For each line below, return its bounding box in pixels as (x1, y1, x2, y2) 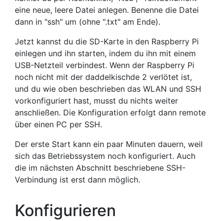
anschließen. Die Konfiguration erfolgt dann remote (15, 108, 206, 117)
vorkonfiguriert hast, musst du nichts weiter (15, 96, 178, 106)
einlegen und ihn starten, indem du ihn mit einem (15, 48, 196, 58)
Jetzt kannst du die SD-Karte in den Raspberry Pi (15, 37, 199, 46)
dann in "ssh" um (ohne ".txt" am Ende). (15, 17, 160, 27)
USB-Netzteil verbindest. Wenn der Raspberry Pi (15, 60, 194, 70)
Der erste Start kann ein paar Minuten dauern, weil (15, 139, 203, 149)
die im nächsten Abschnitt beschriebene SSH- (15, 163, 185, 173)
